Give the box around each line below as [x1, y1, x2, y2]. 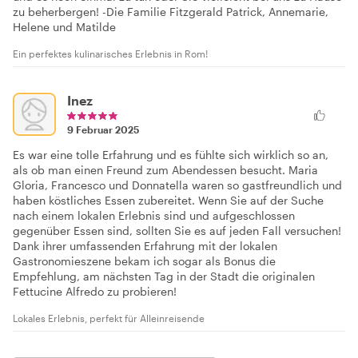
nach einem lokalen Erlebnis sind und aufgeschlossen [13, 209, 295, 223]
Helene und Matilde [13, 20, 116, 34]
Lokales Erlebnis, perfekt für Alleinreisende [13, 312, 205, 324]
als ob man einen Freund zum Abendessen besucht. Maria [13, 163, 318, 177]
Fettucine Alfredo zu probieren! [13, 284, 177, 299]
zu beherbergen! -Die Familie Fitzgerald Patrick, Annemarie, [13, 5, 328, 19]
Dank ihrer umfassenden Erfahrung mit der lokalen [13, 239, 277, 253]
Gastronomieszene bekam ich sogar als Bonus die [13, 254, 276, 268]
